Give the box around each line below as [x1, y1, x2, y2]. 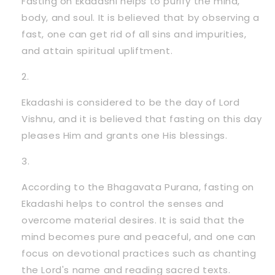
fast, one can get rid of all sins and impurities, [21, 27, 247, 41]
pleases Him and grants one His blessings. [21, 128, 228, 142]
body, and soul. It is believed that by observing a [21, 10, 260, 24]
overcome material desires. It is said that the [21, 213, 245, 227]
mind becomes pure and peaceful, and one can [21, 230, 256, 243]
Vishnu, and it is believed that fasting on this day [21, 112, 262, 125]
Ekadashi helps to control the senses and [21, 196, 225, 210]
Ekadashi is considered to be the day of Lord [21, 95, 240, 109]
